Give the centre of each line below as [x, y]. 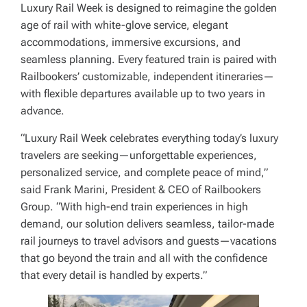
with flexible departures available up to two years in [143, 94]
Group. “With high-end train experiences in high [134, 207]
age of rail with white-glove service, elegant [124, 25]
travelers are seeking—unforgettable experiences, [139, 156]
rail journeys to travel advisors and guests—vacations [149, 241]
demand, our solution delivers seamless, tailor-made [147, 224]
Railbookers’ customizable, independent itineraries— [147, 77]
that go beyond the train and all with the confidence [144, 258]
